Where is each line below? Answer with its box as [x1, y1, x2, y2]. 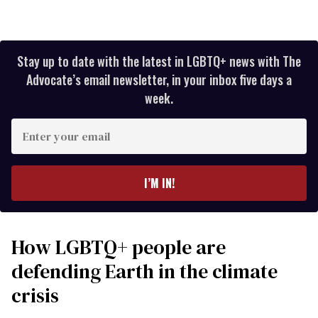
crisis [11, 282, 59, 309]
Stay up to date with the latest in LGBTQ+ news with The [17, 52, 301, 71]
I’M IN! [143, 175, 175, 192]
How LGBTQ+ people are [11, 234, 226, 261]
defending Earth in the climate [11, 258, 278, 285]
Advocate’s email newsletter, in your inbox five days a [26, 70, 292, 89]
